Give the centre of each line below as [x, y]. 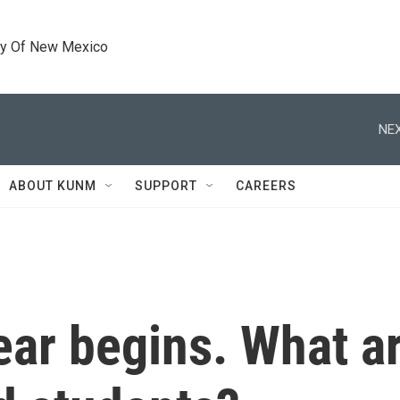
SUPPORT [166, 186]
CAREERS [266, 186]
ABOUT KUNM [53, 186]
